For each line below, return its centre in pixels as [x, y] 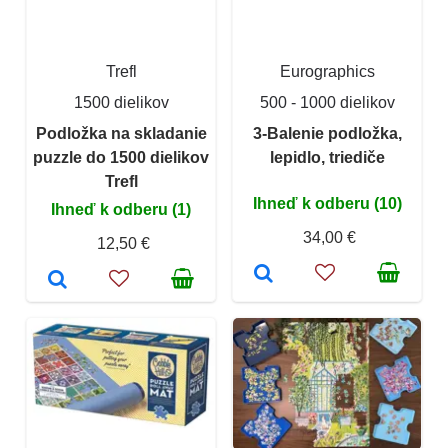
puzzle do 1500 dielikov [121, 157]
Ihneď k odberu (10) [327, 203]
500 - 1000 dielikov [327, 102]
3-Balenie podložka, [327, 133]
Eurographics [327, 71]
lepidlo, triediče [327, 157]
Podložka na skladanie [121, 133]
